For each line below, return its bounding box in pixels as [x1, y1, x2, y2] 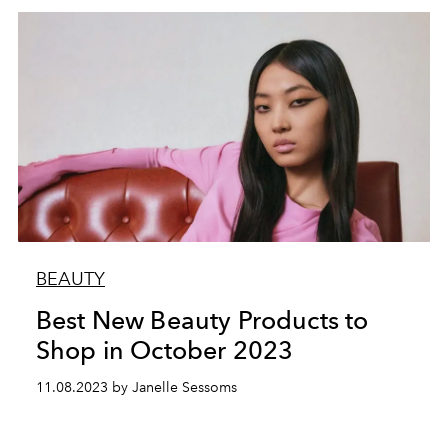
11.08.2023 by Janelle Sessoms [35, 379, 237, 396]
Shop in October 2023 [35, 335, 294, 365]
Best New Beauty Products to [35, 305, 369, 335]
